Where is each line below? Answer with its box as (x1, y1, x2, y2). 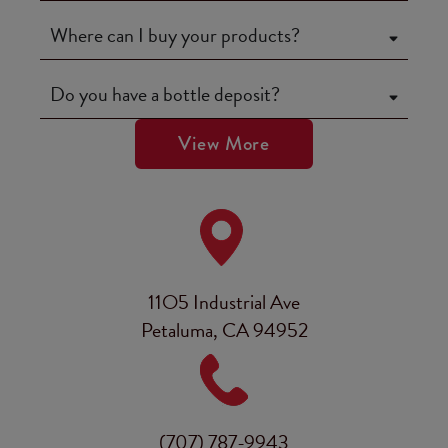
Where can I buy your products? (50, 20, 300, 50)
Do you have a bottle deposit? (50, 79, 280, 109)
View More (177, 129, 271, 158)
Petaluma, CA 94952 (140, 315, 308, 345)
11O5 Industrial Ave (148, 287, 300, 317)
